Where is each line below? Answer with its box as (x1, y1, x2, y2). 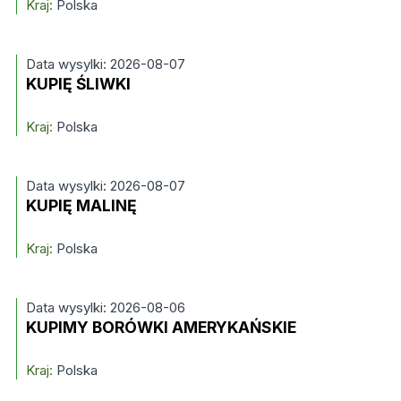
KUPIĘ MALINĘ (25, 196, 137, 215)
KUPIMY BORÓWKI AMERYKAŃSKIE (25, 318, 296, 337)
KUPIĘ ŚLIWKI (25, 74, 131, 93)
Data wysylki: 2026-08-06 (25, 299, 185, 316)
